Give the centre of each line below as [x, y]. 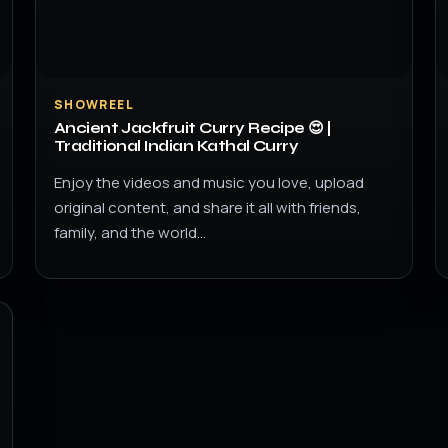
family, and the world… [129, 232]
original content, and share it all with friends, [207, 207]
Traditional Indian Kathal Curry [176, 146]
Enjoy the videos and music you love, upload [208, 182]
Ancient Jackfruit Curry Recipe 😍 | [192, 128]
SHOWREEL [94, 104]
